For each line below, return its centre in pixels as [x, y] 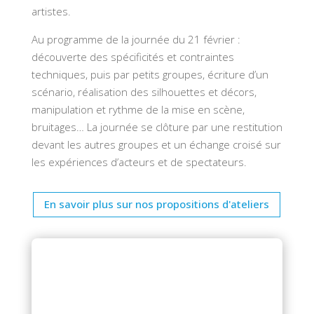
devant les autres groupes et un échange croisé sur [156, 144]
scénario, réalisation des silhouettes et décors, [144, 91]
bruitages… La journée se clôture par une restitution [157, 127]
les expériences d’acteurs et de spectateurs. [139, 162]
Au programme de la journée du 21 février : [136, 39]
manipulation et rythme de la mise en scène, [138, 109]
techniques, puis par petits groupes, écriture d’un [150, 74]
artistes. [51, 11]
